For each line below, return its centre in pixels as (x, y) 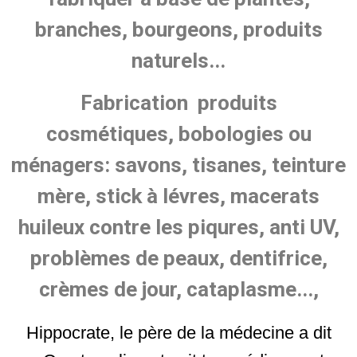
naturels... (178, 61)
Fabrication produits (178, 103)
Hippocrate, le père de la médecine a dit (178, 333)
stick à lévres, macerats (205, 196)
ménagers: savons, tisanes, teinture (178, 165)
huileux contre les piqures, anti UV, (178, 228)
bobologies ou (242, 134)
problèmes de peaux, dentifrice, (178, 259)
